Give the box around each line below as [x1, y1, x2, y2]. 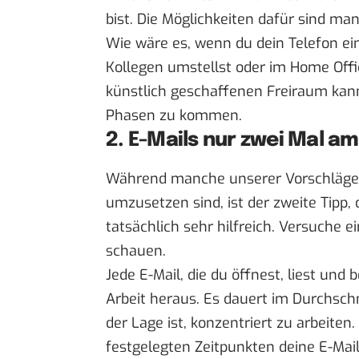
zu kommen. [155, 106, 242, 126]
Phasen [106, 106, 155, 126]
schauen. [106, 240, 166, 260]
